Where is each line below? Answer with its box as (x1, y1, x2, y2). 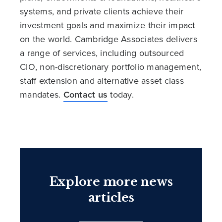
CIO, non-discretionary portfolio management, (20, 60, 201, 74)
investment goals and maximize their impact (20, 19, 195, 32)
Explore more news (49, 174, 173, 189)
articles (88, 190, 134, 205)
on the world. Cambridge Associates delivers (20, 33, 197, 46)
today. (108, 88, 134, 102)
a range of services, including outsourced (20, 47, 184, 60)
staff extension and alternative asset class (20, 74, 184, 88)
